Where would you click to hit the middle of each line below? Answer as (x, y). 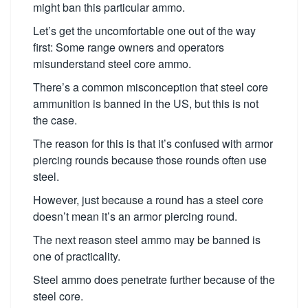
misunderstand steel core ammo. (112, 64)
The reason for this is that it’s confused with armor (153, 143)
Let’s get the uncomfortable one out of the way (144, 31)
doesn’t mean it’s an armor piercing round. (135, 216)
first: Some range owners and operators (129, 47)
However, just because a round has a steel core (148, 200)
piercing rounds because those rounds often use (150, 160)
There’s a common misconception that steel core (151, 87)
